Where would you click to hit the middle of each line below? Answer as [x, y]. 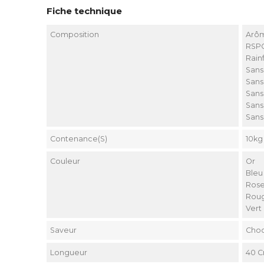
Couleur [65, 161]
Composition [75, 34]
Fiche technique [84, 11]
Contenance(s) [79, 139]
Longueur [69, 252]
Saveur [64, 230]
